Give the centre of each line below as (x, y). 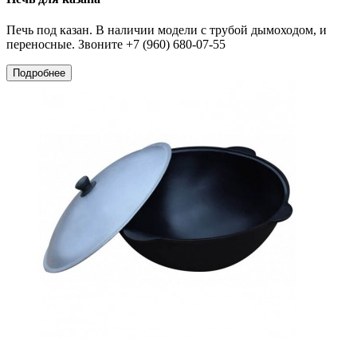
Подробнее (39, 73)
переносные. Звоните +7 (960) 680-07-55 (116, 45)
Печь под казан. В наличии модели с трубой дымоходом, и (167, 30)
